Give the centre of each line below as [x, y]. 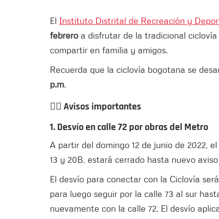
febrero [65, 35]
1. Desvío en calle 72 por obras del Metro [130, 127]
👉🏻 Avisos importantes [97, 106]
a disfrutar [101, 35]
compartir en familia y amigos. [110, 50]
